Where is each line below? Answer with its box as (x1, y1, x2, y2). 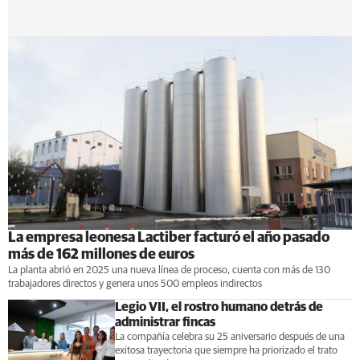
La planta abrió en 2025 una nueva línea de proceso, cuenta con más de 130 (8, 264, 330, 276)
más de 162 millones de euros (8, 247, 194, 262)
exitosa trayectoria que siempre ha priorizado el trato (114, 345, 337, 356)
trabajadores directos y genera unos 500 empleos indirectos (8, 278, 262, 289)
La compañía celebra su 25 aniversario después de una (114, 331, 345, 342)
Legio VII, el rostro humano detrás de (114, 300, 323, 313)
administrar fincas (114, 315, 215, 329)
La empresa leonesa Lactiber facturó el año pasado (8, 230, 329, 245)
